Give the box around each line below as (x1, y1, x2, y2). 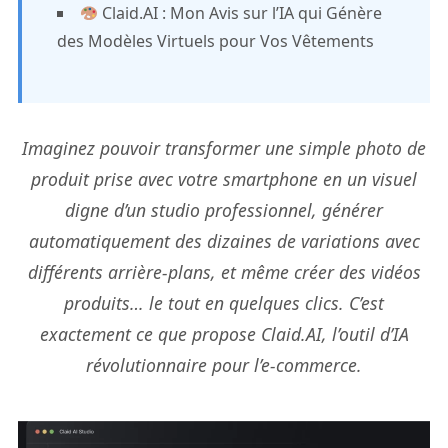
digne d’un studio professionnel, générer (65, 198, 383, 222)
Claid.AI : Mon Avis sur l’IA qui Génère (98, 2, 383, 24)
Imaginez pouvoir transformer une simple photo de (22, 136, 426, 160)
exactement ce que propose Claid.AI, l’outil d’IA (39, 322, 409, 346)
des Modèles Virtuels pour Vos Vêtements (56, 30, 374, 52)
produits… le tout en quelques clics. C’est (64, 291, 384, 315)
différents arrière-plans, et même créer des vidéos (27, 260, 421, 284)
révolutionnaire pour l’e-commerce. (86, 353, 362, 377)
